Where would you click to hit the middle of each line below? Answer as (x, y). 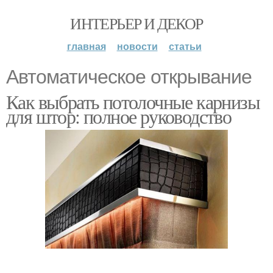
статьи (185, 46)
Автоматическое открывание (129, 77)
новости (137, 46)
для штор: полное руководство (119, 116)
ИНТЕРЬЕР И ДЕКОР (136, 23)
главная (86, 46)
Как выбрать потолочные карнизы (133, 101)
